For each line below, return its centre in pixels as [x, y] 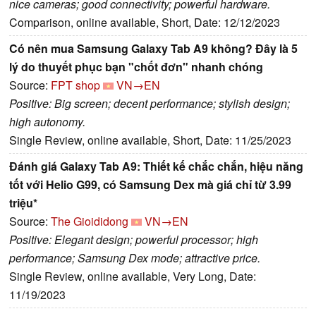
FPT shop [75, 85]
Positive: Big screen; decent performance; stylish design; [150, 103]
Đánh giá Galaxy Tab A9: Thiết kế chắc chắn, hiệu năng [156, 166]
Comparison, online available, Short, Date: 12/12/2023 [145, 22]
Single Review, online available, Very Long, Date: [133, 276]
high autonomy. [47, 121]
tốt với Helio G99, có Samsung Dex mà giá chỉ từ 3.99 [150, 184]
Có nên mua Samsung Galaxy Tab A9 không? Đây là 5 [153, 48]
